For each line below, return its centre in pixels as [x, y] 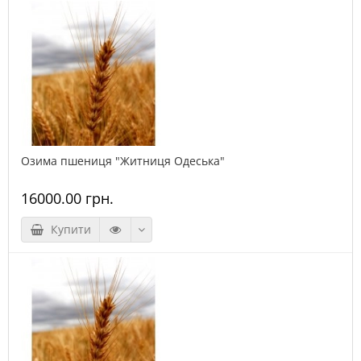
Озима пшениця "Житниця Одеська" [123, 161]
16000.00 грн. [67, 199]
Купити [68, 230]
